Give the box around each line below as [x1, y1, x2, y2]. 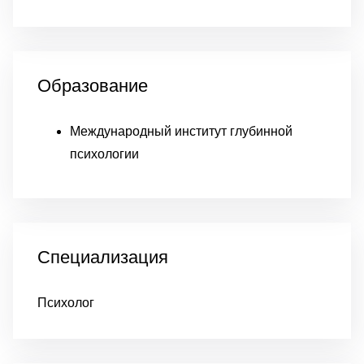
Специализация [37, 247, 168, 267]
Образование [37, 76, 148, 96]
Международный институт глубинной [70, 124, 292, 138]
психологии [70, 147, 139, 161]
